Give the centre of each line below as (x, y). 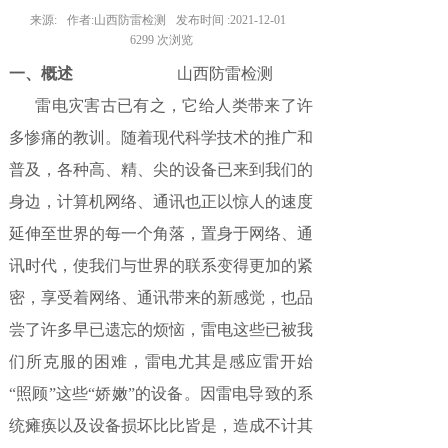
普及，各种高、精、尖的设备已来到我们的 (161, 169)
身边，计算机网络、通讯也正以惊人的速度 (161, 201)
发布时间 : (202, 20)
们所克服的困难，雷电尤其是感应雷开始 (161, 361)
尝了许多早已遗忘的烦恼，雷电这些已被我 (161, 329)
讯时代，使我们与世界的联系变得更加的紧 (161, 265)
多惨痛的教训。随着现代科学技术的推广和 (161, 137)
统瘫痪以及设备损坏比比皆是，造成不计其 (161, 425)
